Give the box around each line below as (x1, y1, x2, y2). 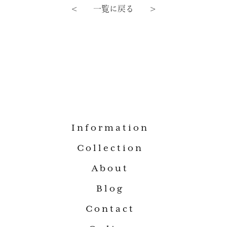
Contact (86, 204, 135, 215)
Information (71, 123, 149, 134)
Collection (77, 143, 144, 154)
